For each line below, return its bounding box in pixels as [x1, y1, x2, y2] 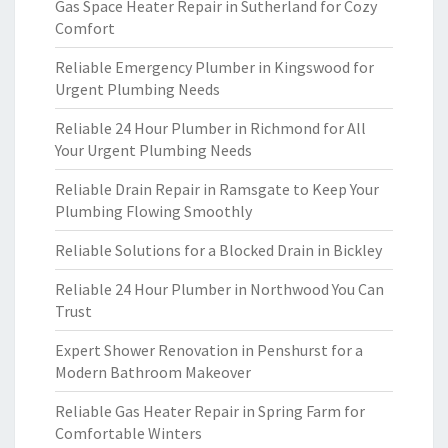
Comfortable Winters [55, 423, 202, 443]
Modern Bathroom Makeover [55, 362, 251, 382]
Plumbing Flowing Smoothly [55, 201, 252, 221]
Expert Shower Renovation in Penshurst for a [55, 340, 363, 360]
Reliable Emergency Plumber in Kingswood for [55, 57, 374, 77]
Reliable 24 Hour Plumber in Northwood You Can [55, 279, 384, 299]
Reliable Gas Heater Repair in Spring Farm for [55, 401, 365, 421]
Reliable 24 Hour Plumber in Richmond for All [55, 118, 366, 138]
